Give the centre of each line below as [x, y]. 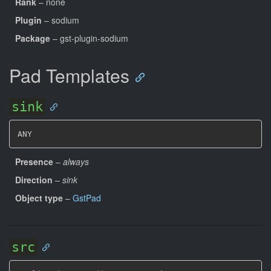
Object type [39, 198]
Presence [34, 161]
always [76, 161]
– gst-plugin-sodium [89, 38]
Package [33, 38]
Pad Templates [69, 75]
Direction [34, 179]
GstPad [87, 198]
